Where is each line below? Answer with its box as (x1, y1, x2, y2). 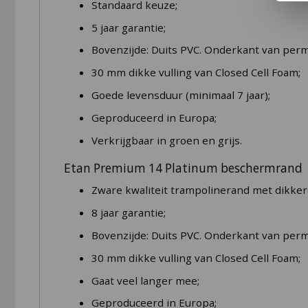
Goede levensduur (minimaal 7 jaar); (91, 87, 270, 102)
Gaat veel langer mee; (91, 273, 199, 287)
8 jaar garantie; (91, 206, 166, 220)
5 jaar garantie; (91, 20, 166, 34)
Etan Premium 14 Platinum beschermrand (63, 159, 302, 176)
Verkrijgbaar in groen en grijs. (91, 133, 242, 147)
